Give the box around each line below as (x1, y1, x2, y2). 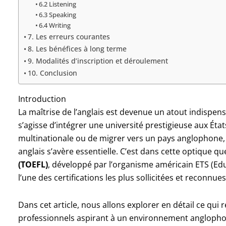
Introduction (18, 93, 66, 104)
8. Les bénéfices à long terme (27, 43, 127, 53)
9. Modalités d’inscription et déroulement (27, 55, 168, 66)
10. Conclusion (27, 68, 77, 78)
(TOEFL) (18, 158, 48, 170)
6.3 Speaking (39, 10, 77, 19)
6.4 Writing (39, 20, 71, 30)
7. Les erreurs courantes (27, 31, 110, 41)
